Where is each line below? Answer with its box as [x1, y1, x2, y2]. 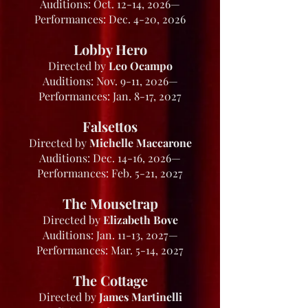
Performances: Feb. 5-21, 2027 [37, 166, 183, 180]
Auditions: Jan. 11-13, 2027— [42, 228, 178, 242]
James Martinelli [98, 289, 182, 304]
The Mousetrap [62, 194, 158, 212]
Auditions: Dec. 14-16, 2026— [39, 151, 181, 165]
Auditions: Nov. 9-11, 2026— [42, 74, 178, 88]
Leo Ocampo [108, 58, 173, 73]
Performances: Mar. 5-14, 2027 [36, 243, 184, 257]
